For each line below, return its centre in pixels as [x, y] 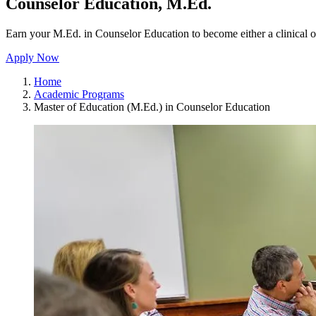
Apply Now [32, 57]
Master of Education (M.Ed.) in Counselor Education [152, 107]
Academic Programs [79, 94]
